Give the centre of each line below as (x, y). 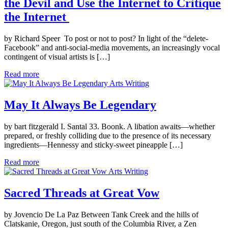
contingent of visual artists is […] (57, 57)
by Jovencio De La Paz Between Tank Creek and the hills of (101, 214)
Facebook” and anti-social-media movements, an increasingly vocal (112, 48)
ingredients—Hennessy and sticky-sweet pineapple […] (93, 145)
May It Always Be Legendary (80, 105)
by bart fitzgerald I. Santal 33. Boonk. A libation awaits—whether (109, 127)
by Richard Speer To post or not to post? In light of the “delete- (106, 39)
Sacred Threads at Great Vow (82, 193)
